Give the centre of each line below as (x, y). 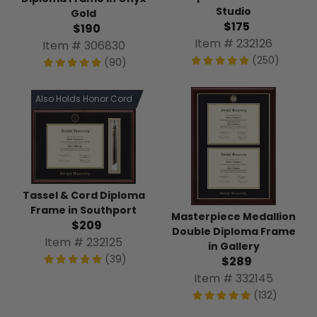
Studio (234, 11)
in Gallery (234, 246)
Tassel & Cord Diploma (83, 196)
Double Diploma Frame (234, 231)
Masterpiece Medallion (234, 216)
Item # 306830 (83, 46)
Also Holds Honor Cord (84, 99)
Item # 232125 (83, 243)
